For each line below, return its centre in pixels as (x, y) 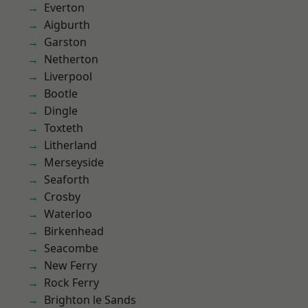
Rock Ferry (71, 283)
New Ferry (70, 265)
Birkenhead (74, 231)
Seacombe (71, 248)
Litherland (70, 145)
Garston (65, 42)
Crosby (62, 197)
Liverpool (68, 76)
